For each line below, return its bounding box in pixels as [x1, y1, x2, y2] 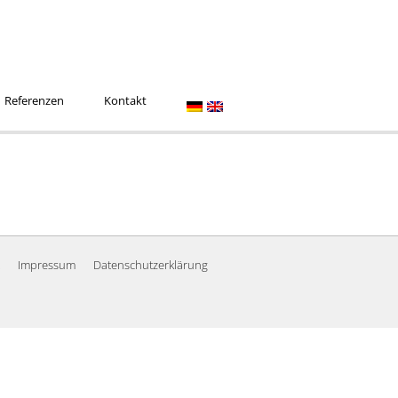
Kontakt [104, 92, 147, 108]
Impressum [18, 257, 76, 273]
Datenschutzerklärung [93, 257, 208, 273]
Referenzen [4, 92, 64, 108]
